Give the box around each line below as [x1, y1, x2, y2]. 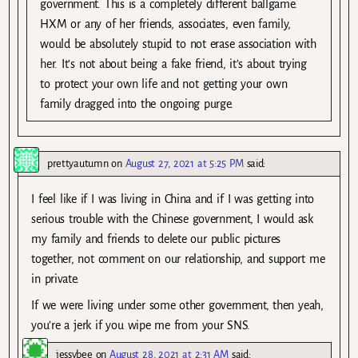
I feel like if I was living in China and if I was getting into [31, 193, 315, 206]
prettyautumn [47, 157, 109, 170]
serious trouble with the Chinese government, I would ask [31, 213, 313, 226]
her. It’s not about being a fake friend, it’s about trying [40, 57, 307, 70]
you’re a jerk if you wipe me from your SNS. [31, 319, 251, 332]
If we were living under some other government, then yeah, [31, 299, 324, 312]
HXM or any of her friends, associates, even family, [40, 17, 292, 30]
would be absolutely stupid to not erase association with [40, 37, 316, 50]
